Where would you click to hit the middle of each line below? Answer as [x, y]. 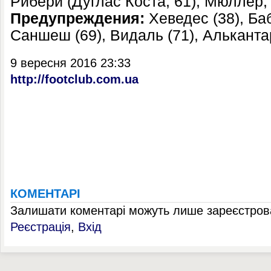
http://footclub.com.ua [74, 79]
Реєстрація [41, 227]
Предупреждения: [77, 18]
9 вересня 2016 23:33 [70, 63]
